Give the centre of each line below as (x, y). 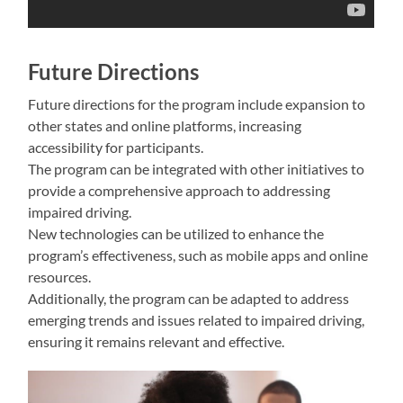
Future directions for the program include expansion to (197, 104)
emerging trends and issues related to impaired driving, (197, 320)
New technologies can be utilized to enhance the (176, 234)
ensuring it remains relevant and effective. (157, 342)
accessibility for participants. (116, 148)
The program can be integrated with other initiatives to (197, 169)
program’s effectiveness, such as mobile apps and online (198, 255)
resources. (60, 277)
